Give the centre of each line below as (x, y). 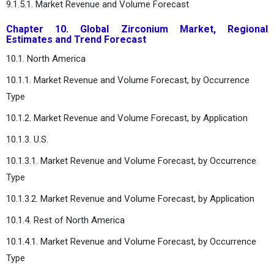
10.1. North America (46, 58)
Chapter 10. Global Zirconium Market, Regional (137, 29)
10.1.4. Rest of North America (65, 220)
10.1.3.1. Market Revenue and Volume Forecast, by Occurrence (131, 161)
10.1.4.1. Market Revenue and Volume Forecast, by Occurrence (131, 241)
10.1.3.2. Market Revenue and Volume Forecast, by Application (130, 198)
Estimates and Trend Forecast (76, 39)
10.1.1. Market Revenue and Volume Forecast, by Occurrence (128, 80)
